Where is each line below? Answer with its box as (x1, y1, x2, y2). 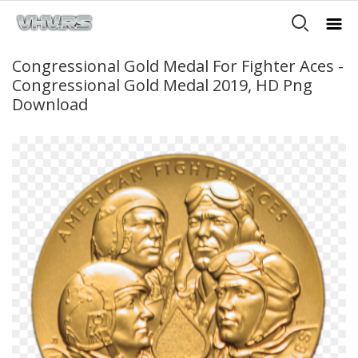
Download (12, 93, 88, 115)
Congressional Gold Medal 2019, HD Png (12, 74, 312, 96)
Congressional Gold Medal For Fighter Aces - (12, 55, 344, 77)
